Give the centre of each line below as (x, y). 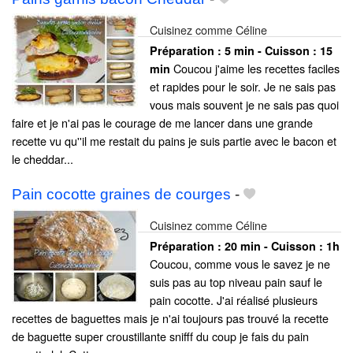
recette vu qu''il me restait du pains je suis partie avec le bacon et (174, 140)
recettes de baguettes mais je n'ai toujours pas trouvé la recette (170, 318)
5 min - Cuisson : (272, 50)
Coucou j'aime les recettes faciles (255, 68)
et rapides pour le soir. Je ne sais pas (243, 86)
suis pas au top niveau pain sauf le (236, 281)
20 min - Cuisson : (275, 245)
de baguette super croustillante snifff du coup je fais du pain (160, 336)
